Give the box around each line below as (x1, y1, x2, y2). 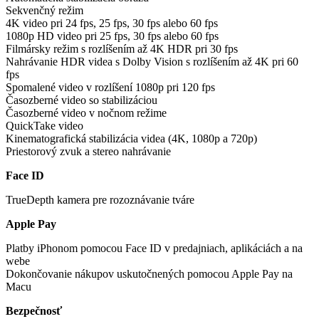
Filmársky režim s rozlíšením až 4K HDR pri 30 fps (6, 42, 238, 55)
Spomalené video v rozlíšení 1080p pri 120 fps (6, 80, 215, 93)
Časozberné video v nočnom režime (6, 106, 167, 119)
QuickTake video (6, 119, 83, 132)
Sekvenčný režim (6, 4, 83, 16)
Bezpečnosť (6, 304, 62, 317)
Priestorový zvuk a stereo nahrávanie (6, 145, 171, 157)
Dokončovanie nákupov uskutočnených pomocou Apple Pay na (6, 267, 293, 280)
